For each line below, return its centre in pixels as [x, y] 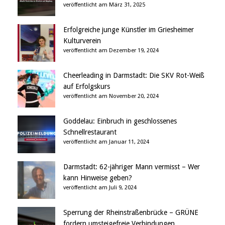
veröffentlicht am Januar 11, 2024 [106, 142]
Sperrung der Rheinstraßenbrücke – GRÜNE [131, 213]
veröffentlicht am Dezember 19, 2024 [111, 51]
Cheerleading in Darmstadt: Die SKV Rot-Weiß [134, 76]
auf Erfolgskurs [87, 87]
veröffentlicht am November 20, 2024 [111, 96]
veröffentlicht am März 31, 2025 [104, 5]
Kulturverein [82, 41]
